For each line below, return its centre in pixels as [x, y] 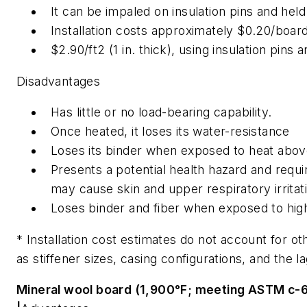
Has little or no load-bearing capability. [161, 112]
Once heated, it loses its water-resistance [170, 132]
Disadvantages [59, 81]
